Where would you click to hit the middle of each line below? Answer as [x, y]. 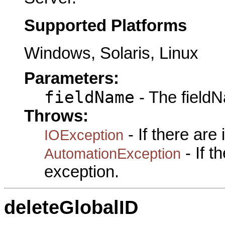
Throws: [56, 116]
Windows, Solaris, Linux [111, 53]
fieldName [89, 98]
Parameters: [72, 79]
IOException [84, 135]
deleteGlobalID [71, 208]
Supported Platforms [105, 26]
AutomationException [113, 154]
